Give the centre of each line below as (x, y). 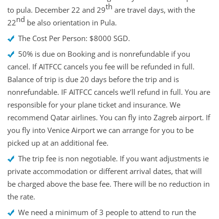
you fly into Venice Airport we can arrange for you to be (100, 130)
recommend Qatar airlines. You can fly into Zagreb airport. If (109, 118)
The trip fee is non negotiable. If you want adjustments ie (113, 159)
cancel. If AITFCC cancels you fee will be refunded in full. (101, 67)
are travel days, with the (154, 10)
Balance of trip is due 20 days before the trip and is (93, 79)
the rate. (21, 197)
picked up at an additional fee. (58, 143)
